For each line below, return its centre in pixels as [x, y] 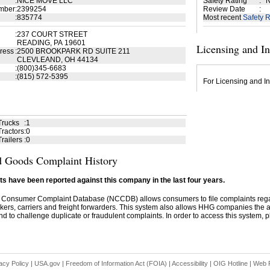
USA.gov [47, 263]
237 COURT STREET [52, 34]
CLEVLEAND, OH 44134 [57, 60]
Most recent [223, 17]
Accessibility [190, 263]
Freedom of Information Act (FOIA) [116, 263]
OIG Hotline [230, 263]
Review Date [224, 9]
